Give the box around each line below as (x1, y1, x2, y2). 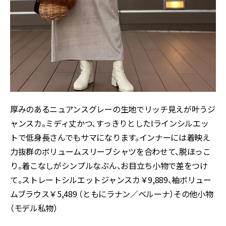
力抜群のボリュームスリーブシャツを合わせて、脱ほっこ (10, 145, 211, 158)
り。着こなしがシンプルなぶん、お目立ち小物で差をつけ (10, 159, 208, 172)
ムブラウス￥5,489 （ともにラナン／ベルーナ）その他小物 (10, 188, 213, 200)
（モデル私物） (10, 202, 58, 214)
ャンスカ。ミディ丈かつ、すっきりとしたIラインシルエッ (10, 117, 209, 130)
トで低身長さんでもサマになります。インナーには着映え (10, 131, 210, 144)
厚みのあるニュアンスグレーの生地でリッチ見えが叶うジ (10, 103, 215, 116)
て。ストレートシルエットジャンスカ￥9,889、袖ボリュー (10, 174, 211, 186)
